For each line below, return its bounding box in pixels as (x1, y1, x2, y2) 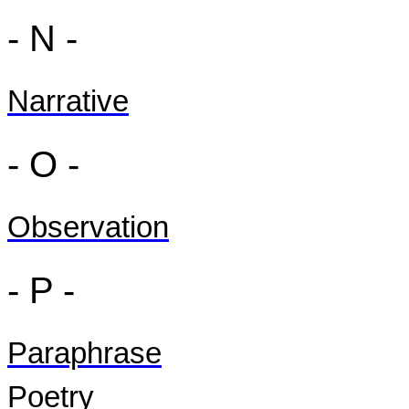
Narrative (7, 85, 129, 118)
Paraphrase (7, 337, 162, 370)
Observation (7, 211, 169, 244)
